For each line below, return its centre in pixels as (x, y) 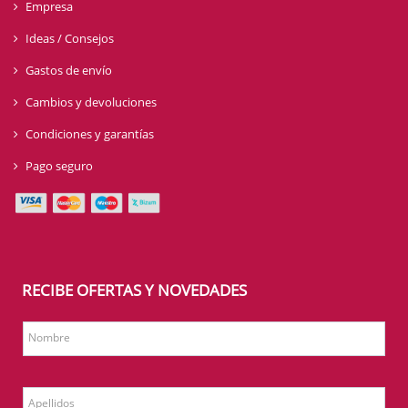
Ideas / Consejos (70, 38)
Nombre (49, 337)
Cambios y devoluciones (91, 102)
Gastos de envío (69, 70)
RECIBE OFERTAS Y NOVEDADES (134, 290)
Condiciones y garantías (90, 133)
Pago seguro (59, 165)
